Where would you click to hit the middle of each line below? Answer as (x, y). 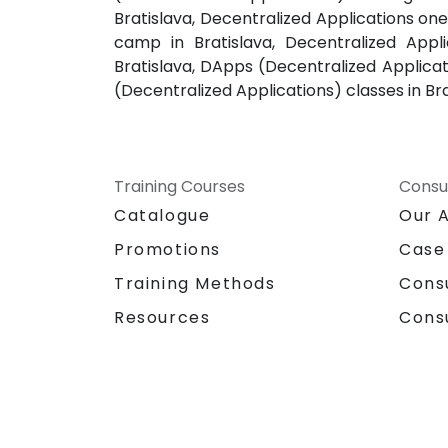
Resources (162, 317)
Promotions (167, 249)
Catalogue (162, 215)
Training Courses (179, 186)
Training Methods (195, 283)
